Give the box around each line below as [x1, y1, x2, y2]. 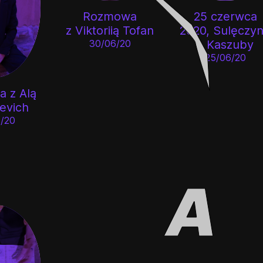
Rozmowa [83, 9, 137, 23]
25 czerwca [193, 9, 257, 23]
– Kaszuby [197, 37, 254, 52]
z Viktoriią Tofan [66, 23, 154, 38]
